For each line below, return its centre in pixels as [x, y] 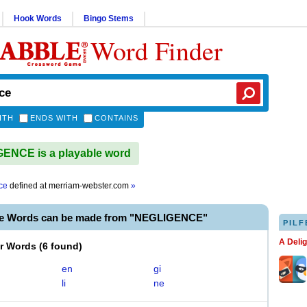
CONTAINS [116, 118]
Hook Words [38, 19]
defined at [28, 186]
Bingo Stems [109, 19]
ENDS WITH [54, 118]
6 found [61, 246]
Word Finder [157, 50]
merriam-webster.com [90, 186]
